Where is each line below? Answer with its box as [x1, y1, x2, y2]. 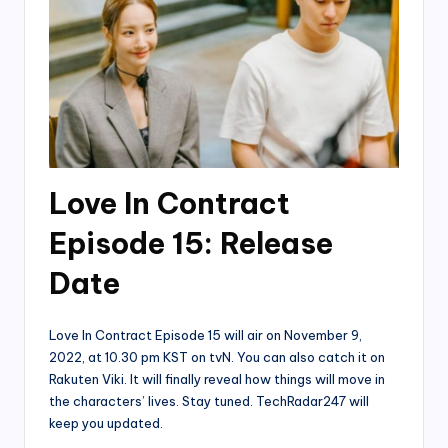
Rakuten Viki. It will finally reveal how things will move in [49, 370, 385, 387]
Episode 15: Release [49, 224, 333, 262]
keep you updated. [49, 414, 163, 431]
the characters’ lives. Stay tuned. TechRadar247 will [49, 392, 369, 409]
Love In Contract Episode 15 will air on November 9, [49, 326, 362, 343]
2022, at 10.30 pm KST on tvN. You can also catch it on [49, 348, 385, 365]
